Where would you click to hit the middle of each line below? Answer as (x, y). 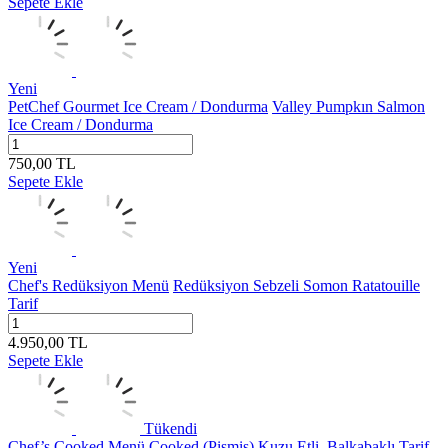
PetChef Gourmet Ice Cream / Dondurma (138, 106)
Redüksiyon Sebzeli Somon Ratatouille (296, 285)
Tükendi (170, 428)
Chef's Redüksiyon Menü (88, 285)
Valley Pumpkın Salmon (348, 106)
